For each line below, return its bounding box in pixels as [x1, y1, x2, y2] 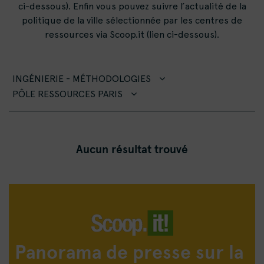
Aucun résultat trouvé [76, 141, 188, 157]
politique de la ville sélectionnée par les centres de [22, 15, 242, 26]
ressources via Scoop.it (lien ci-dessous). [45, 29, 219, 40]
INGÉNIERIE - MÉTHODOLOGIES [12, 73, 153, 84]
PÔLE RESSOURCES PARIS [12, 88, 125, 100]
